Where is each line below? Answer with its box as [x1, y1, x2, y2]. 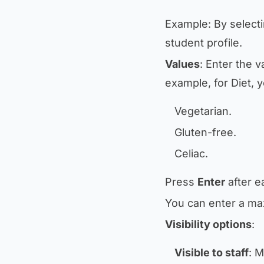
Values [165, 58, 200, 70]
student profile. [165, 37, 242, 49]
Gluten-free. [174, 126, 236, 138]
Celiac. [174, 147, 208, 160]
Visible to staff [174, 246, 249, 259]
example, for [165, 77, 231, 89]
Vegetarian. [174, 105, 232, 117]
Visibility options [165, 218, 252, 230]
